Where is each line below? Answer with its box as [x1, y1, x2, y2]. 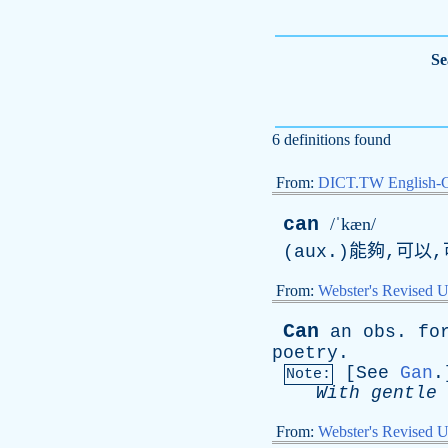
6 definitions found [272, 131, 391, 148]
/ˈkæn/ [330, 214, 376, 234]
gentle [371, 383, 437, 403]
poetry [272, 343, 338, 363]
